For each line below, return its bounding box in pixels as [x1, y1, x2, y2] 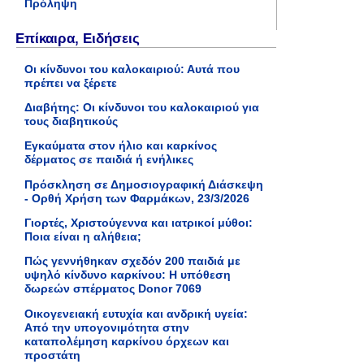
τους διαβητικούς [24, 114, 118, 128]
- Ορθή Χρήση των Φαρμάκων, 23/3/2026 [24, 191, 249, 205]
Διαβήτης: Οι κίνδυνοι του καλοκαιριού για [24, 100, 259, 114]
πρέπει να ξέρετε [24, 76, 117, 89]
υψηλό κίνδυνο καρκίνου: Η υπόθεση [24, 268, 231, 282]
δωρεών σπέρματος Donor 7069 [24, 282, 201, 296]
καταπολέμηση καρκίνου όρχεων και [24, 334, 229, 348]
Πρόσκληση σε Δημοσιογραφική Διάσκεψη [24, 177, 263, 191]
